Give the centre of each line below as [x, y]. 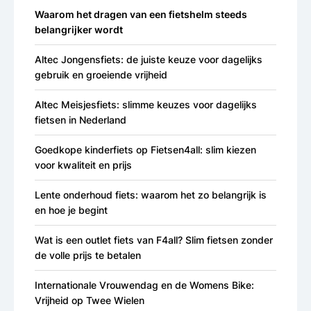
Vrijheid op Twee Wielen [90, 301]
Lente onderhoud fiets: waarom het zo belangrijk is [151, 195]
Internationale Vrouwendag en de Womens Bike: [144, 285]
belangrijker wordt [79, 30]
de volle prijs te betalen [88, 255]
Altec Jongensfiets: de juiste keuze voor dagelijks [149, 60]
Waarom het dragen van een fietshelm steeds [141, 15]
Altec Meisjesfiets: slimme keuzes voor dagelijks [146, 105]
